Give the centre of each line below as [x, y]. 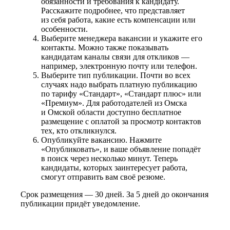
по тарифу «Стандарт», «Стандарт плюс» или [121, 93]
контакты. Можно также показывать [105, 47]
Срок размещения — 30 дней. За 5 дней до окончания [114, 194]
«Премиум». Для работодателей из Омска [114, 103]
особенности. [64, 29]
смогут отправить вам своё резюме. [103, 177]
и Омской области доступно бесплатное [111, 112]
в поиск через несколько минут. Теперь [109, 158]
